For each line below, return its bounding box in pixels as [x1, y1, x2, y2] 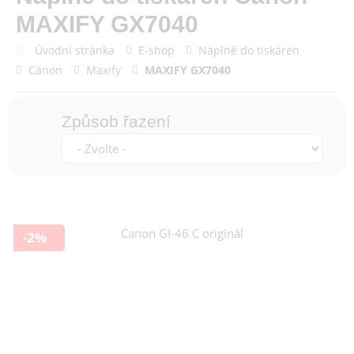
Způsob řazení [62, 112, 171, 131]
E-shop [138, 43, 175, 58]
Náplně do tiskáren [198, 43, 299, 58]
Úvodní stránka [35, 42, 115, 58]
